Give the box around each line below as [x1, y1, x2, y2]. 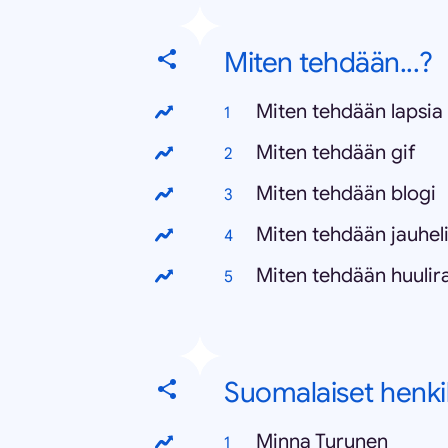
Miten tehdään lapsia [256, 99, 443, 124]
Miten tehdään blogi [256, 181, 436, 206]
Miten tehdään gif [256, 140, 416, 165]
